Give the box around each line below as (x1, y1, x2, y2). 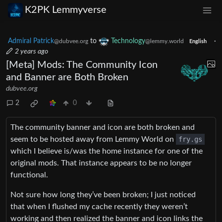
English (189, 39, 207, 44)
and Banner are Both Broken (6, 72, 128, 82)
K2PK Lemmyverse (25, 5, 107, 15)
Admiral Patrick (8, 37, 54, 45)
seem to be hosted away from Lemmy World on (10, 135, 176, 143)
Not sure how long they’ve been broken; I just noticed (10, 190, 196, 199)
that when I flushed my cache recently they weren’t (10, 202, 188, 211)
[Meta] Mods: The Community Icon (6, 59, 158, 70)
